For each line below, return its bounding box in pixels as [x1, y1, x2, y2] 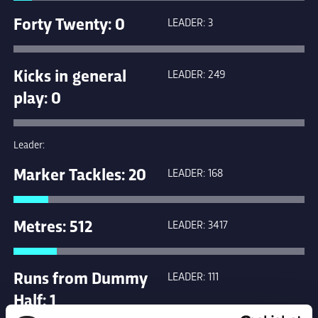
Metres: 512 [13, 214, 92, 237]
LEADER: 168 [168, 165, 223, 180]
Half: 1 [13, 287, 56, 311]
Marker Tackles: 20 [13, 162, 146, 185]
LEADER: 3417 [168, 216, 228, 232]
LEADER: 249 [168, 66, 225, 82]
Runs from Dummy [13, 265, 148, 289]
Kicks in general [13, 63, 126, 87]
